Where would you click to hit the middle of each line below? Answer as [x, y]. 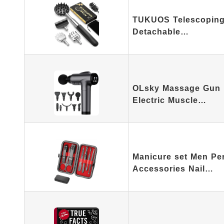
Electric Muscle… [169, 100]
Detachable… [161, 32]
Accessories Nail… [173, 169]
